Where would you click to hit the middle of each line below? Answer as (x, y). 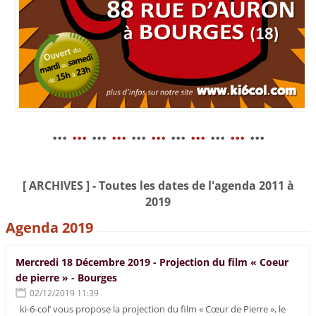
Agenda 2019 (50, 227)
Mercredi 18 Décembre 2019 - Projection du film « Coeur (152, 262)
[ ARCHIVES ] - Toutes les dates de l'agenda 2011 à (158, 185)
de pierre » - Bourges (67, 278)
